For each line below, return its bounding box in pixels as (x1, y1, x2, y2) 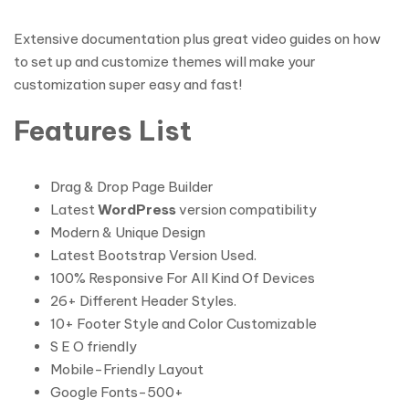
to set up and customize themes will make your (14, 53, 316, 70)
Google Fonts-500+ (50, 383, 184, 401)
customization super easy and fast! (14, 76, 242, 93)
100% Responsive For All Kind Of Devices (50, 269, 315, 287)
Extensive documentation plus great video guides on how (14, 30, 381, 47)
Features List (14, 114, 192, 148)
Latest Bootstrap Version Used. (50, 246, 257, 264)
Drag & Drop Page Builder (50, 178, 214, 195)
